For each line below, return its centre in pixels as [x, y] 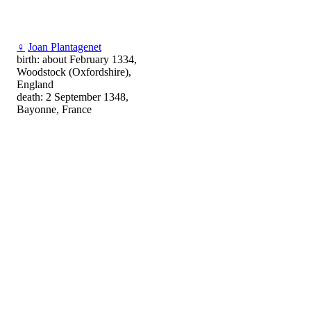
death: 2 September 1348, [73, 97]
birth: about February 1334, [77, 60]
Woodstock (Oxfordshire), [74, 72]
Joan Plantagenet [65, 47]
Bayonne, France [54, 110]
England [35, 85]
